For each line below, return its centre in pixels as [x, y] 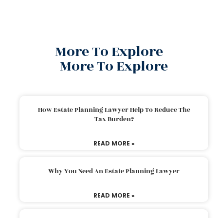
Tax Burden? [114, 119]
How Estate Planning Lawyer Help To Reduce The [114, 110]
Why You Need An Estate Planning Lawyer [114, 171]
